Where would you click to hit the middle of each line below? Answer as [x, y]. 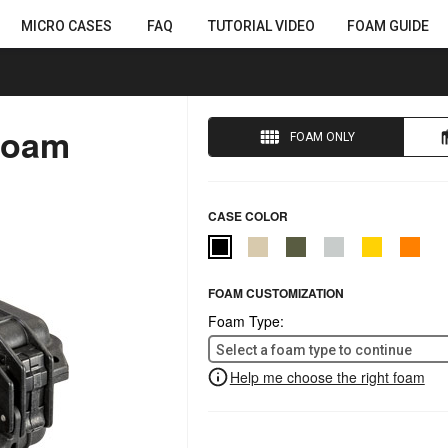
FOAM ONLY [322, 136]
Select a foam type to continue [313, 349]
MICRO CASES [66, 26]
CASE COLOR [247, 215]
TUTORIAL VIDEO [261, 26]
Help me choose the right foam [327, 377]
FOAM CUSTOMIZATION [275, 293]
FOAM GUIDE [388, 26]
